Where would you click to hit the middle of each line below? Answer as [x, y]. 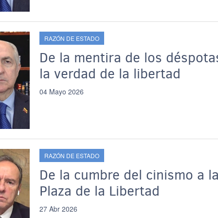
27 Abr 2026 [58, 209]
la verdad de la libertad [110, 74]
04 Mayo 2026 [61, 91]
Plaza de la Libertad [99, 191]
